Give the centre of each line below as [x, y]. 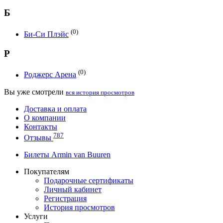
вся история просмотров [100, 92]
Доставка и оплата [55, 109]
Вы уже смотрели [35, 92]
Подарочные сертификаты [89, 181]
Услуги [36, 217]
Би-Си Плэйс [46, 34]
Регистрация [65, 199]
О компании [45, 117]
